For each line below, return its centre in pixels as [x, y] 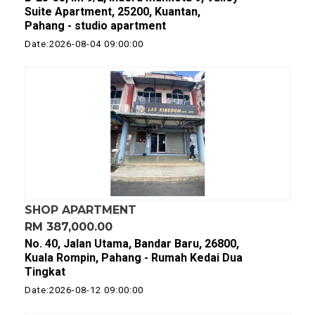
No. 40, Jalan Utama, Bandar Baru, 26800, [132, 244]
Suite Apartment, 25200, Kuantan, [112, 12]
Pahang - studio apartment [95, 26]
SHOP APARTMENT [81, 210]
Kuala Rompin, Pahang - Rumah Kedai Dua [134, 258]
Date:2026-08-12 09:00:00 [84, 290]
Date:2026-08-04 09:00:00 [84, 44]
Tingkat [45, 272]
